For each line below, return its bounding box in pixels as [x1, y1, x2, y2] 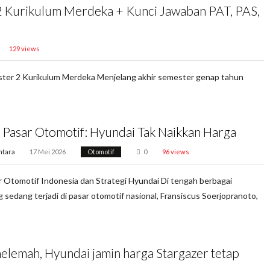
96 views [162, 148, 189, 156]
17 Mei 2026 [30, 148, 66, 156]
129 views [8, 44, 40, 52]
